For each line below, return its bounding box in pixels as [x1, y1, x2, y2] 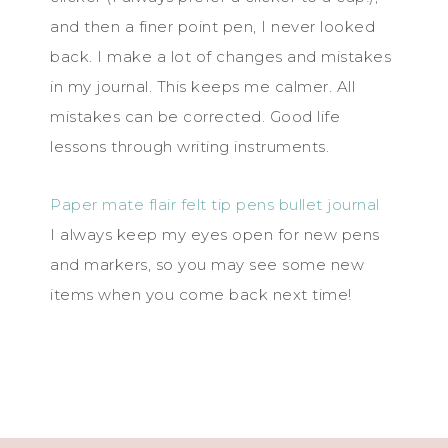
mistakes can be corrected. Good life [50, 107, 340, 126]
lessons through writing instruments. [50, 137, 329, 156]
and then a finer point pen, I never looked [50, 17, 375, 36]
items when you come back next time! [50, 285, 352, 304]
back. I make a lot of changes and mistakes [50, 47, 391, 66]
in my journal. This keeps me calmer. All [50, 77, 355, 96]
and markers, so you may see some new [50, 255, 364, 274]
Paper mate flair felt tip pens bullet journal [50, 195, 380, 214]
